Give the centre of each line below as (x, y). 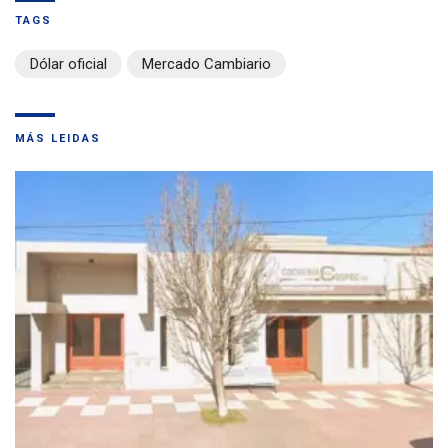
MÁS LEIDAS (58, 139)
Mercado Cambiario (206, 64)
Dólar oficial (68, 64)
